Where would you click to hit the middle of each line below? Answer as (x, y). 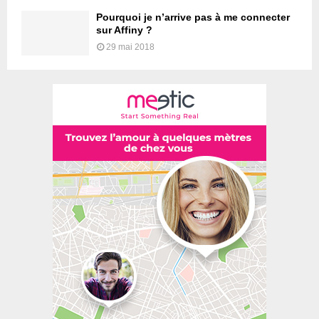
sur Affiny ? (124, 30)
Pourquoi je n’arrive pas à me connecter (193, 17)
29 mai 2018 (130, 47)
